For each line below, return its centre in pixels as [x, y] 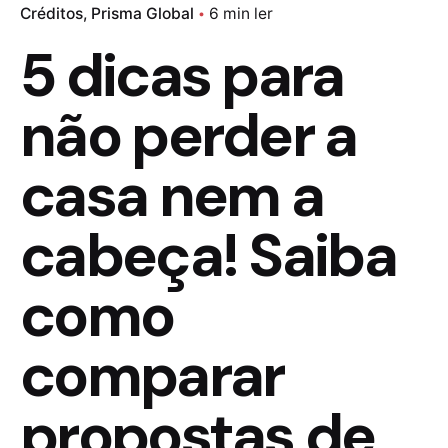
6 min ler [241, 13]
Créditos [51, 13]
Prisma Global [142, 13]
